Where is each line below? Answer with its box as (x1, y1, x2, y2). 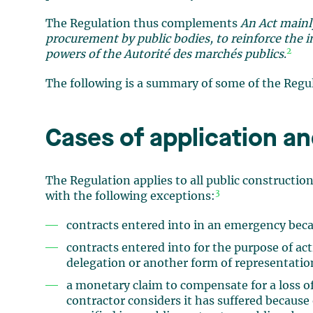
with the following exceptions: (45, 191, 216, 203)
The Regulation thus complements (45, 18, 241, 29)
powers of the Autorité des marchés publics (45, 49, 284, 60)
